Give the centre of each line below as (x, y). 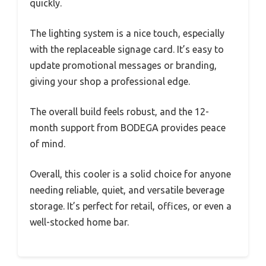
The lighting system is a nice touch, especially (127, 34)
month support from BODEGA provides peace (128, 128)
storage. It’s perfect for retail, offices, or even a (131, 206)
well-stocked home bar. (79, 222)
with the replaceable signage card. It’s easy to (127, 50)
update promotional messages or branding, (123, 66)
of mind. (47, 144)
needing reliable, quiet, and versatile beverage (127, 190)
